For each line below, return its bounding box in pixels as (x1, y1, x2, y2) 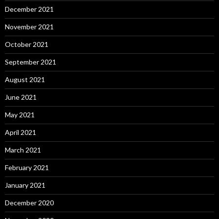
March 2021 (5, 146, 41, 154)
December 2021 (5, 5, 54, 13)
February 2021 (5, 163, 49, 172)
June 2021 (5, 93, 37, 101)
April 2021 (5, 128, 36, 136)
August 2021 (5, 75, 45, 84)
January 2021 (5, 181, 45, 189)
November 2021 (5, 22, 54, 31)
